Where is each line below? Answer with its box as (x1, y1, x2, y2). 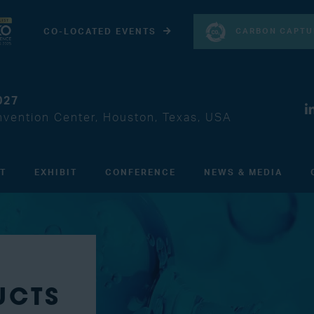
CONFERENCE (105, 168, 176, 177)
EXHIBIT (34, 168, 77, 177)
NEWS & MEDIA (204, 168, 282, 177)
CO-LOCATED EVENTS (43, 27, 156, 36)
